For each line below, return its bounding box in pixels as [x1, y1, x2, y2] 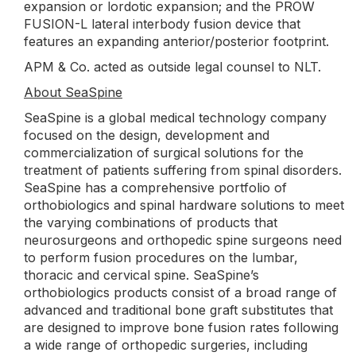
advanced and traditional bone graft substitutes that [24, 302, 333, 318]
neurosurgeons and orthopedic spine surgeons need [24, 232, 342, 248]
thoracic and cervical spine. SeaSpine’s [24, 267, 259, 283]
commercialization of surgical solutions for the [24, 145, 304, 161]
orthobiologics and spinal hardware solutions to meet [24, 197, 344, 213]
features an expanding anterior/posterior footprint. [24, 33, 329, 49]
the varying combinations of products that [24, 215, 277, 230]
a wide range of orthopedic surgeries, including [24, 337, 308, 353]
